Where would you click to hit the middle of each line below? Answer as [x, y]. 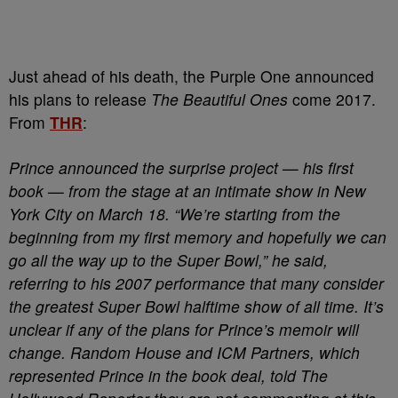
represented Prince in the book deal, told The [168, 375]
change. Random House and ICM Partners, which [184, 352]
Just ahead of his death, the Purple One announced [191, 76]
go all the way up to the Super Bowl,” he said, [168, 260]
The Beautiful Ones [219, 99]
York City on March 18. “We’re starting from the [175, 214]
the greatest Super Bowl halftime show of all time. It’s [196, 306]
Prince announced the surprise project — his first [181, 167]
